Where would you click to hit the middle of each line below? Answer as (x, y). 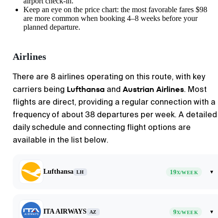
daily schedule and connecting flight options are (102, 127)
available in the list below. (61, 140)
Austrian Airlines (153, 89)
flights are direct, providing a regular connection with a (114, 102)
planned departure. (52, 27)
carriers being (40, 89)
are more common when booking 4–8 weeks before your (110, 18)
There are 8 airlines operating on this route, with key (109, 77)
